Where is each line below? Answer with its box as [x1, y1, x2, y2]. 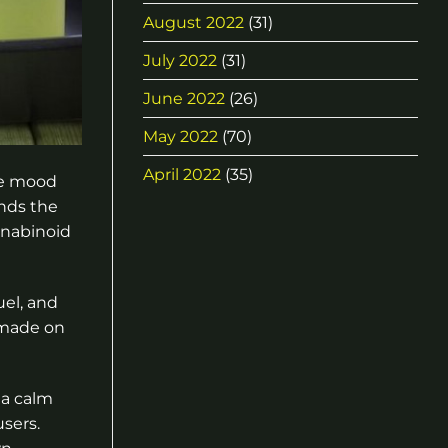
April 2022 [143, 165, 221, 185]
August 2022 [143, 13, 244, 33]
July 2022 [143, 51, 217, 71]
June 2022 [143, 89, 225, 109]
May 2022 [143, 127, 218, 147]
